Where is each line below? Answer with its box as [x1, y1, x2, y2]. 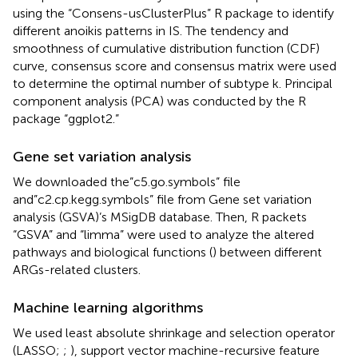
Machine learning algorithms [13, 298, 203, 316]
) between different [213, 244, 322, 260]
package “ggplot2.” [13, 110, 119, 126]
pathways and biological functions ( [13, 244, 213, 260]
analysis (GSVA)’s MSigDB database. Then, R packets [13, 209, 307, 225]
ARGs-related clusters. [13, 261, 141, 277]
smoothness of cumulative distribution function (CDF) [13, 40, 320, 56]
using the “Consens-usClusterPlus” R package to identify [13, 5, 334, 21]
